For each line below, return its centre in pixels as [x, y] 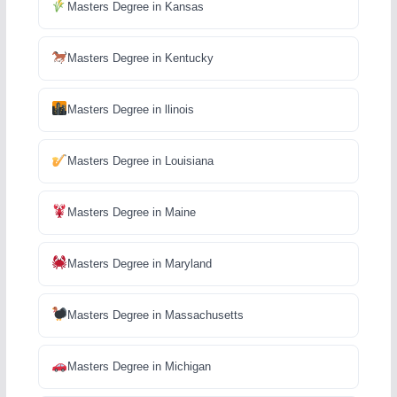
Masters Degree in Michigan [139, 366]
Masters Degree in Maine [131, 212]
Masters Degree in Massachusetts [155, 315]
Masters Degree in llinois [130, 109]
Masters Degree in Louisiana [140, 160]
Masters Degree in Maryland [139, 263]
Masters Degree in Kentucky [140, 58]
